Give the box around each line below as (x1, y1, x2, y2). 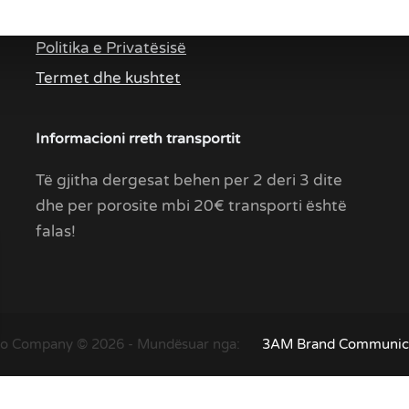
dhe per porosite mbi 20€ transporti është (36, 196, 348, 216)
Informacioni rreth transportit (36, 130, 241, 149)
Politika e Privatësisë (36, 38, 187, 58)
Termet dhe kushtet (36, 68, 182, 89)
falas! (36, 222, 77, 242)
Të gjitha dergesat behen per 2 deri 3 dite (36, 171, 343, 191)
